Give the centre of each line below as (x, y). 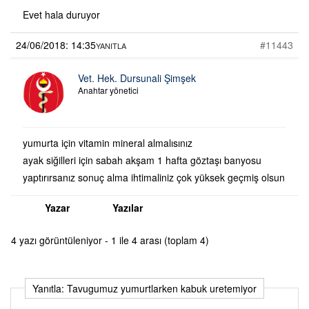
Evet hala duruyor (61, 14)
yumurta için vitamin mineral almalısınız (108, 142)
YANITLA (111, 45)
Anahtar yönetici (108, 90)
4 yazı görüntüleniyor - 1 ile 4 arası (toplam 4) (110, 240)
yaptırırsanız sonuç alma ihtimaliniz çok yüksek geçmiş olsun (154, 177)
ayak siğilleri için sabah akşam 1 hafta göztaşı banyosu (142, 160)
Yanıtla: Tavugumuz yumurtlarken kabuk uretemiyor (144, 288)
